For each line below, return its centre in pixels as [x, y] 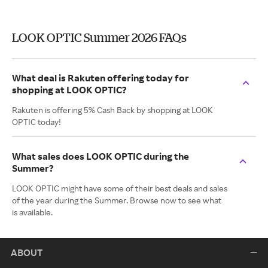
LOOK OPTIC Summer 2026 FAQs [99, 37]
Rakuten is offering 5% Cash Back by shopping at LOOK [112, 110]
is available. [32, 212]
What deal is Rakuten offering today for [100, 78]
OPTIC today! [36, 122]
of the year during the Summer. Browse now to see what [117, 200]
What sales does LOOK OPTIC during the [100, 156]
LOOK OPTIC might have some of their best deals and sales [120, 188]
